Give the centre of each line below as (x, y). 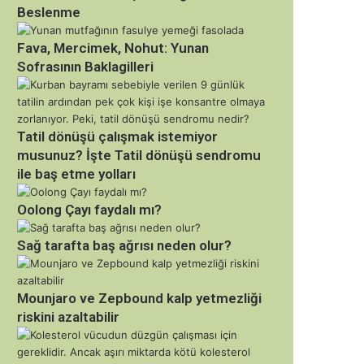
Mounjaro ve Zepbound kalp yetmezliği (139, 298)
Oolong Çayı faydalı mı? (89, 209)
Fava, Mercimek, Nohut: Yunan (113, 48)
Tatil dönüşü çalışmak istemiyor (117, 136)
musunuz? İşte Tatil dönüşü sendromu (139, 155)
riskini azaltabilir (68, 316)
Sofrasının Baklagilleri (85, 66)
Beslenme (49, 12)
